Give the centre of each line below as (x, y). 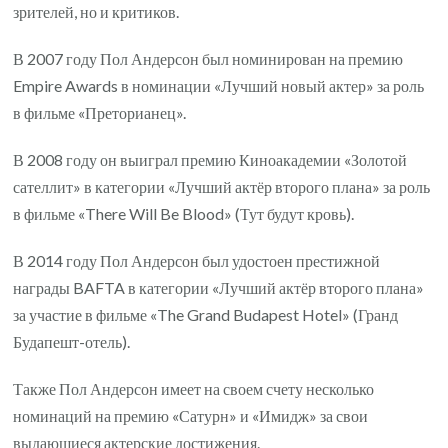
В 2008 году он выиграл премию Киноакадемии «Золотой (210, 159)
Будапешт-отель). (72, 341)
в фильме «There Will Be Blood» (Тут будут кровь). (184, 213)
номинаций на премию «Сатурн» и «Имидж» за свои (191, 415)
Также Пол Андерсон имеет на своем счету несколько (194, 388)
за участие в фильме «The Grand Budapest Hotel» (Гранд (206, 314)
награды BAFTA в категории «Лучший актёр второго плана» (219, 287)
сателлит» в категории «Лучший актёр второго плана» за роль (222, 186)
